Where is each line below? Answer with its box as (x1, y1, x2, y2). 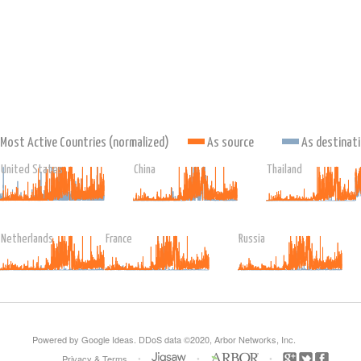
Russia (239, 233, 265, 245)
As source (205, 136, 266, 150)
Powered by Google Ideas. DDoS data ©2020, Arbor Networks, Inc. (32, 333, 296, 346)
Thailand (267, 164, 302, 176)
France (106, 233, 132, 245)
